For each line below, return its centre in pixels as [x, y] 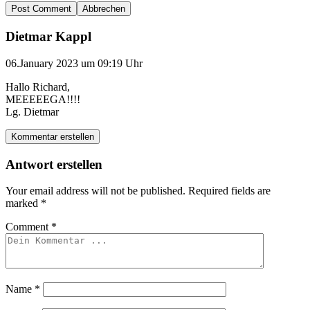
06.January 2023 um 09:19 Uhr [74, 63]
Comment [28, 227]
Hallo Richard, [38, 86]
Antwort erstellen [54, 164]
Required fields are [229, 191]
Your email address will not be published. [95, 191]
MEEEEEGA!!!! [43, 99]
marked [23, 203]
